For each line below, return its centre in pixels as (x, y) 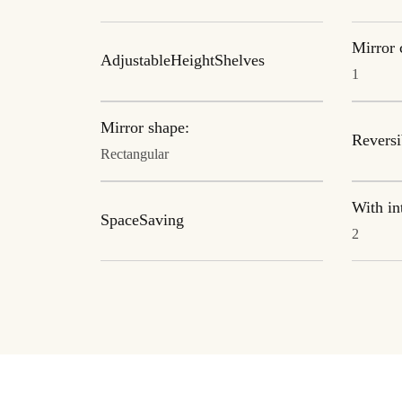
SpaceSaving (142, 221)
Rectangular (135, 155)
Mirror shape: (145, 129)
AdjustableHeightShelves (183, 61)
